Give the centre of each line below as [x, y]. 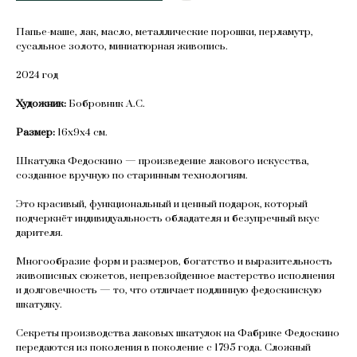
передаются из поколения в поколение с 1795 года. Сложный [163, 348]
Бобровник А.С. [107, 104]
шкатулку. [39, 305]
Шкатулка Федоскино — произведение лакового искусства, [163, 161]
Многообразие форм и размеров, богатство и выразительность [174, 262]
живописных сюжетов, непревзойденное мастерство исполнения [175, 276]
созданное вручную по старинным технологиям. [132, 176]
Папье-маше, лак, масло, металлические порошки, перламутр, [165, 32]
